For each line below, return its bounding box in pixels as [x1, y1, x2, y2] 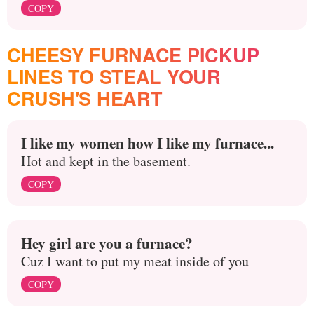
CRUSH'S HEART [7, 84, 163, 111]
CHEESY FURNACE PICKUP [7, 41, 259, 68]
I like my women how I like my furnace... [21, 131, 274, 153]
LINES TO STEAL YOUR [7, 62, 221, 90]
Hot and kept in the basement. [21, 151, 191, 170]
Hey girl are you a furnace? [21, 231, 193, 254]
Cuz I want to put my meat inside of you [21, 251, 249, 271]
